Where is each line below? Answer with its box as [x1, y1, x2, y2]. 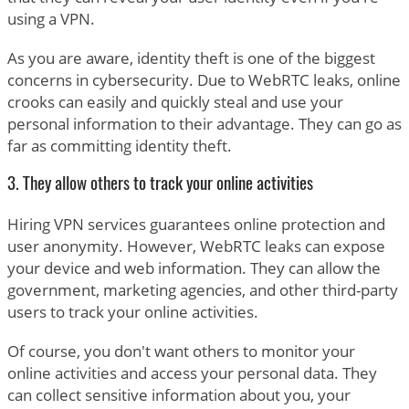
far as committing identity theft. [6, 134, 232, 156]
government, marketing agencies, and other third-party [6, 278, 398, 300]
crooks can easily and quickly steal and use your [6, 90, 343, 112]
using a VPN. [6, 7, 95, 29]
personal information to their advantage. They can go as [6, 112, 402, 134]
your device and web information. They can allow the [6, 257, 381, 278]
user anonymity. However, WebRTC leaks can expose [6, 235, 385, 257]
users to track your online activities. [6, 300, 258, 322]
